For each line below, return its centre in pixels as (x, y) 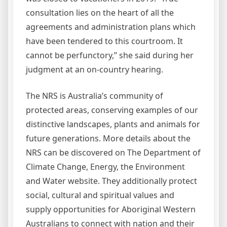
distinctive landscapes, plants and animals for (113, 124)
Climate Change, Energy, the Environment (105, 167)
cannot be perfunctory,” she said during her (110, 55)
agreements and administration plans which (111, 27)
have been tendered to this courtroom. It (104, 41)
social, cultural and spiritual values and (100, 195)
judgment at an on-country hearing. (94, 69)
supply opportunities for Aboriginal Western (111, 209)
